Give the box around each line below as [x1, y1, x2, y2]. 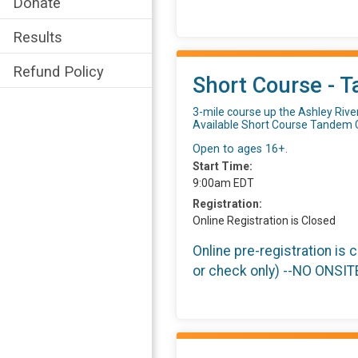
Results [13, 29, 62, 46]
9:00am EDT [193, 177, 254, 190]
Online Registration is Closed [193, 214, 336, 228]
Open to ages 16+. [193, 142, 288, 157]
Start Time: [193, 160, 253, 173]
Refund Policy [13, 63, 104, 81]
